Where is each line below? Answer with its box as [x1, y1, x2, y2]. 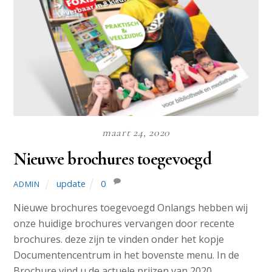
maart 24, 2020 [101, 126, 171, 140]
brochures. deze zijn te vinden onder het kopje [13, 233, 225, 246]
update [56, 177, 86, 189]
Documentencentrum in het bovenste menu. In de [13, 248, 240, 262]
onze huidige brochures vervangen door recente [13, 217, 235, 231]
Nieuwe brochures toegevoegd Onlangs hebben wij [13, 201, 248, 215]
